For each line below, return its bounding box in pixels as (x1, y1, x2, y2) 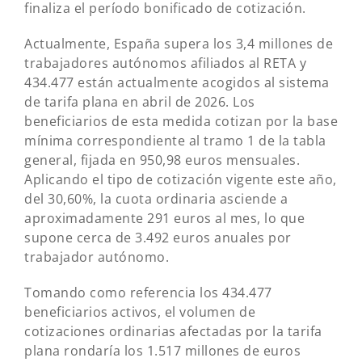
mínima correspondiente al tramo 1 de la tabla (24, 132, 326, 149)
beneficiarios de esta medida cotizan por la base (24, 112, 338, 130)
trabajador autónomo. (24, 248, 169, 266)
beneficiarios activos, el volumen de (24, 303, 255, 321)
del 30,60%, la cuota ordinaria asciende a (24, 190, 288, 208)
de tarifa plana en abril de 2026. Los (24, 93, 255, 111)
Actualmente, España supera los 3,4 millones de (24, 35, 333, 53)
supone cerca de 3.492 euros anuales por (24, 229, 292, 246)
